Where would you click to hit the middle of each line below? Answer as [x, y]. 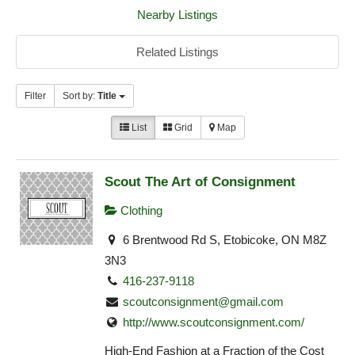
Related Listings [177, 52]
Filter [35, 96]
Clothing [140, 211]
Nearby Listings [177, 15]
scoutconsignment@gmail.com [204, 301]
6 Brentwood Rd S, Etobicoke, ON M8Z [223, 239]
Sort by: [80, 96]
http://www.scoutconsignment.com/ [214, 322]
